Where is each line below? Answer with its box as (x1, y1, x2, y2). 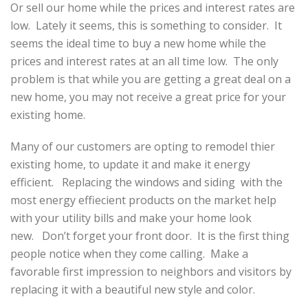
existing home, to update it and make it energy (10, 157, 250, 172)
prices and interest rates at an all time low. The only (10, 54, 278, 69)
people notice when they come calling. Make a (10, 246, 248, 261)
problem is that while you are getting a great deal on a (10, 71, 291, 87)
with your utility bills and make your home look (10, 210, 252, 225)
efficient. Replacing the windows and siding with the (10, 175, 283, 190)
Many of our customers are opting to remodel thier (10, 139, 275, 154)
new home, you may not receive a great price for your (10, 89, 286, 104)
